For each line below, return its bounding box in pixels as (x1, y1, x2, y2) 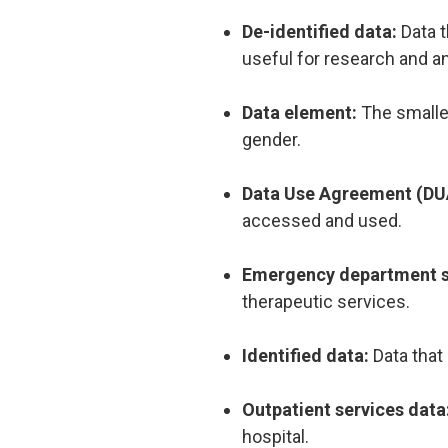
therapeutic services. (242, 290, 414, 312)
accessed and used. (242, 209, 406, 231)
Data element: (242, 101, 361, 123)
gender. (242, 128, 305, 150)
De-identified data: (242, 20, 401, 42)
